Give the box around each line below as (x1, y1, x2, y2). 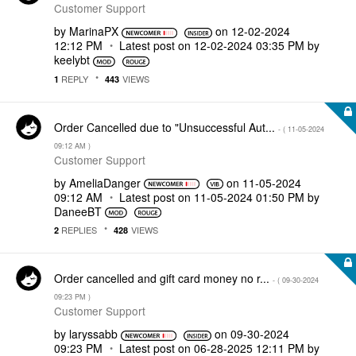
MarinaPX (69, 23, 118, 39)
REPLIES (59, 223, 97, 236)
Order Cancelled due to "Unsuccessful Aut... (54, 118, 278, 135)
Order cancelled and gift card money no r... (54, 270, 273, 286)
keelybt (54, 52, 90, 68)
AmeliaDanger (69, 174, 141, 191)
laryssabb (69, 326, 118, 342)
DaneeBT (54, 203, 102, 219)
